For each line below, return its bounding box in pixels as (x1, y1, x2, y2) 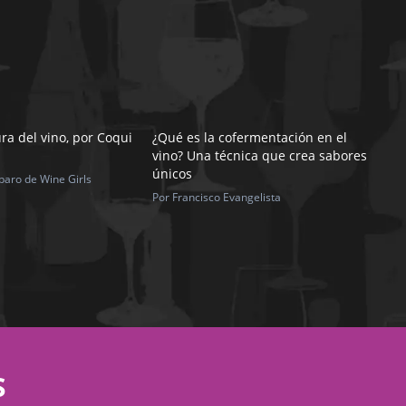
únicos (152, 165, 192, 183)
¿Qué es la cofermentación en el (152, 129, 347, 147)
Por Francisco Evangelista (152, 189, 281, 206)
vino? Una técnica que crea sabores (152, 147, 367, 165)
